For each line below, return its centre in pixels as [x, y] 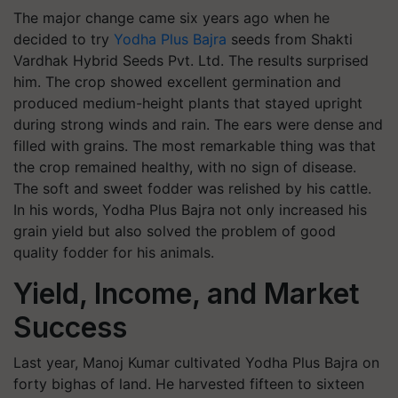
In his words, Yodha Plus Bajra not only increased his [190, 210]
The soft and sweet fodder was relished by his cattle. [192, 188]
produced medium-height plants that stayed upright [188, 103]
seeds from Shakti [290, 39]
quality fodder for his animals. [114, 252]
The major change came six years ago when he [171, 18]
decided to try [64, 39]
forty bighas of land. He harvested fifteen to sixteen [189, 384]
